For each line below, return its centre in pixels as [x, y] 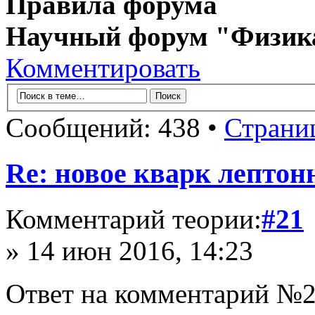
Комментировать [103, 67]
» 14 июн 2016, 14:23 [129, 250]
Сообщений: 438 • [115, 128]
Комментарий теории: [134, 219]
